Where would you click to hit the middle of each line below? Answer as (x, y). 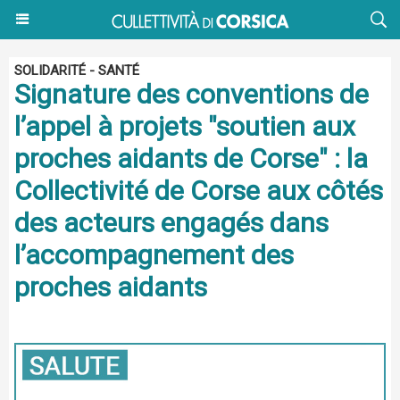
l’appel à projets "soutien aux (185, 126)
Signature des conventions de (192, 94)
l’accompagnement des (154, 255)
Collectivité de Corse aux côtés (199, 191)
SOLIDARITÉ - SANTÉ (77, 71)
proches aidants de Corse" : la (191, 158)
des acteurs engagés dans (171, 223)
